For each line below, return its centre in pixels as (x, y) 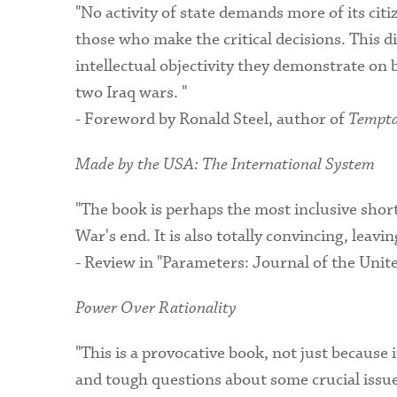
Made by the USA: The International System (225, 165)
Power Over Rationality (156, 307)
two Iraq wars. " (132, 93)
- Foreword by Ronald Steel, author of (211, 120)
